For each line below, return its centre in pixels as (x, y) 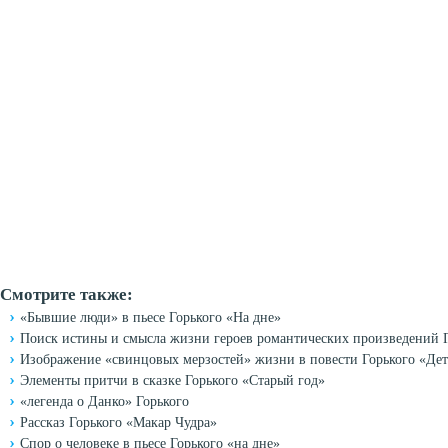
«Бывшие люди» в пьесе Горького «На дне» (150, 317)
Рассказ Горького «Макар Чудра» (118, 422)
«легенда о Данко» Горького (104, 401)
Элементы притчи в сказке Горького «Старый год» (172, 380)
